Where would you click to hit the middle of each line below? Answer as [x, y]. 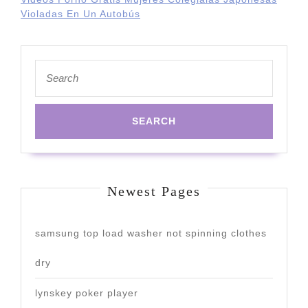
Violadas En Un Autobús [80, 14]
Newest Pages [154, 191]
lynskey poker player [87, 293]
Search [50, 66]
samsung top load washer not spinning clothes [151, 233]
